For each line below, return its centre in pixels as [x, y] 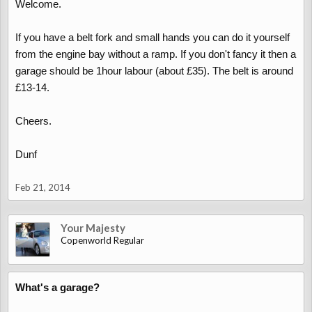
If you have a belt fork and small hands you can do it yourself [153, 37]
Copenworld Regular [102, 240]
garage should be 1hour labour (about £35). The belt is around [154, 71]
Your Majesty [93, 228]
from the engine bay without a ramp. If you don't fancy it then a [156, 54]
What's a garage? [57, 287]
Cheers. [33, 121]
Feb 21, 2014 [43, 187]
